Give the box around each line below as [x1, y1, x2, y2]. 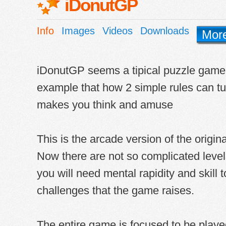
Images [61, 25, 95, 36]
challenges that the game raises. [36, 185, 194, 197]
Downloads [140, 25, 189, 36]
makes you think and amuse [36, 99, 173, 111]
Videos [102, 25, 133, 36]
